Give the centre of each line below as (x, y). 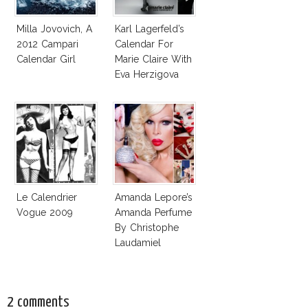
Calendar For (144, 44)
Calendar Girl (46, 59)
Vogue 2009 (45, 212)
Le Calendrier (47, 197)
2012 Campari (47, 44)
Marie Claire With (153, 59)
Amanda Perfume (153, 212)
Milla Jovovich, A (54, 29)
